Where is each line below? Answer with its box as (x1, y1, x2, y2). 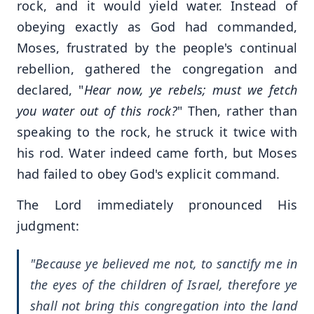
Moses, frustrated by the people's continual (17, 39, 297, 56)
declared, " (17, 81, 84, 98)
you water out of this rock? (17, 102, 177, 119)
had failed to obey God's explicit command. (17, 165, 280, 182)
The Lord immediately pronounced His (17, 196, 297, 214)
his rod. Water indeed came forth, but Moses (17, 144, 297, 161)
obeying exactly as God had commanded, (17, 18, 297, 35)
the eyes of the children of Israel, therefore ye (30, 276, 297, 294)
